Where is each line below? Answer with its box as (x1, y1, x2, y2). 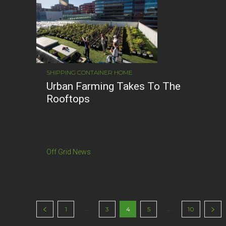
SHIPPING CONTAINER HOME (46, 68, 133, 76)
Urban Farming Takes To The (46, 80, 181, 92)
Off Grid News (46, 147, 91, 156)
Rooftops (46, 92, 90, 105)
